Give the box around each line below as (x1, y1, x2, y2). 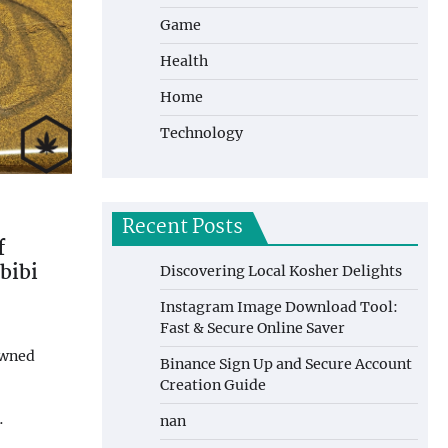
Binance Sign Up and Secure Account (160, 355, 412, 373)
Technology (160, 124, 243, 142)
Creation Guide (160, 376, 266, 394)
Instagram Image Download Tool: (160, 298, 398, 316)
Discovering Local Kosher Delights (160, 262, 402, 280)
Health (160, 52, 208, 70)
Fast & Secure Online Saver (160, 319, 345, 337)
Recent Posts (122, 212, 243, 244)
